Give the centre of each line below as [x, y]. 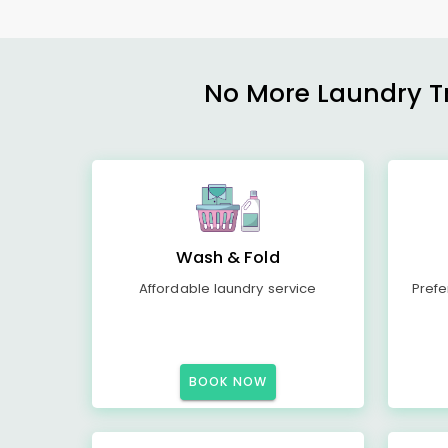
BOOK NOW [228, 381]
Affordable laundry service [227, 288]
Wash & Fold [227, 257]
